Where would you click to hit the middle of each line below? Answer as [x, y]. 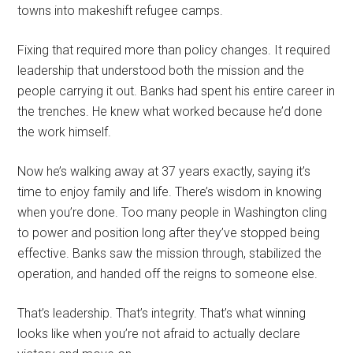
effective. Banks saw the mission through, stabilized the [170, 253]
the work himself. [65, 132]
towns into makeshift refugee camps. [121, 10]
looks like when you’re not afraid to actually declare [159, 333]
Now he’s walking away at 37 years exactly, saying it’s [164, 171]
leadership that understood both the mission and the [161, 70]
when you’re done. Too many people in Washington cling [173, 212]
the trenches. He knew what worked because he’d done [170, 111]
